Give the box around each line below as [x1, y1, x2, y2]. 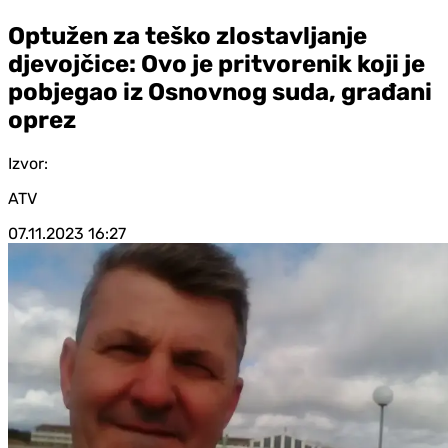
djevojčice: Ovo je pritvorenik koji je [8, 49, 425, 78]
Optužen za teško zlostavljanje [8, 21, 367, 50]
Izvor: [8, 153, 48, 173]
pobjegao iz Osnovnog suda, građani [8, 77, 432, 106]
